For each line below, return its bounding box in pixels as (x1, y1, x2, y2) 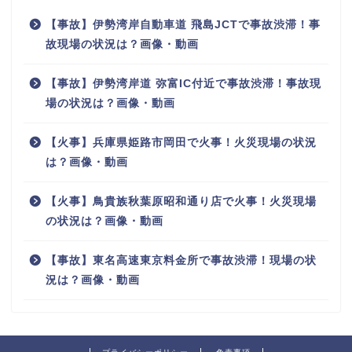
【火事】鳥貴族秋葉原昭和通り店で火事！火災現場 (46, 195, 317, 207)
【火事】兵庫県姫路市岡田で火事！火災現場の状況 (46, 136, 317, 148)
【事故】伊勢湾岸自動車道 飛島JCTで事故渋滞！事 (46, 18, 321, 31)
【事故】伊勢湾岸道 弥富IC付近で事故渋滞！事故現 (46, 77, 321, 90)
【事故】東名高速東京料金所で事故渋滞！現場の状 (46, 254, 317, 266)
